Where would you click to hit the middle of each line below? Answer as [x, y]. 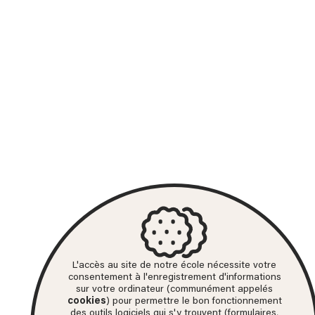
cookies [86, 302]
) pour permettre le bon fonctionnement [194, 302]
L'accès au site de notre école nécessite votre [174, 266]
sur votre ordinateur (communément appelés [174, 290]
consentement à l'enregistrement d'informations [174, 278]
